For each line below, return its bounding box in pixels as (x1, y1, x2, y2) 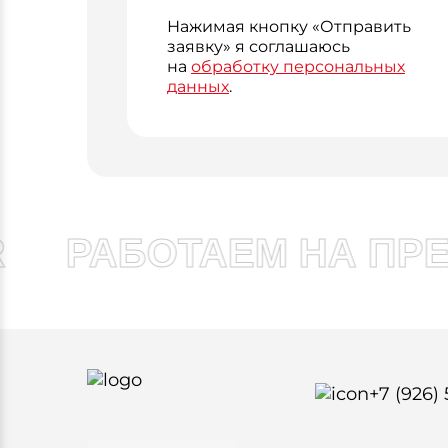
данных (167, 77, 229, 96)
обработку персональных (191, 57, 405, 76)
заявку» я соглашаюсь (167, 37, 350, 56)
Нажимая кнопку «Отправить (167, 17, 411, 36)
